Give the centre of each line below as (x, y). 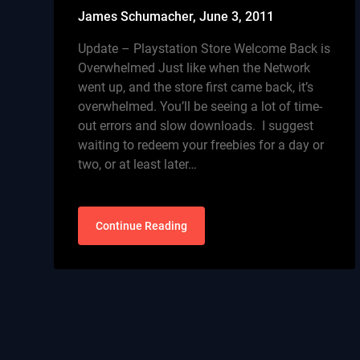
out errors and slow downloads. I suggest (196, 126)
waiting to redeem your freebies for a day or (201, 145)
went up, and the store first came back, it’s (196, 87)
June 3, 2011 (237, 16)
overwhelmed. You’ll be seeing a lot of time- (200, 106)
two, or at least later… (138, 164)
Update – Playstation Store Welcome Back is (205, 49)
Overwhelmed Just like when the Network (194, 68)
